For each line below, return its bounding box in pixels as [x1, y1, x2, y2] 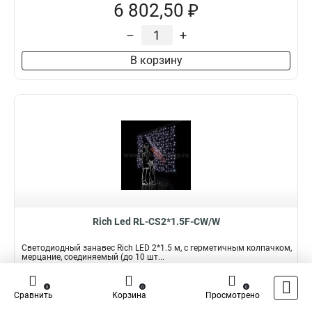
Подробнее [22, 276, 72, 287]
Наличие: [22, 293, 67, 304]
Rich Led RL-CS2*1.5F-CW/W [92, 216, 220, 227]
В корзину [130, 54, 182, 67]
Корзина [112, 290, 146, 300]
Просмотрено [205, 290, 260, 300]
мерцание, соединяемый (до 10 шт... [22, 252, 164, 262]
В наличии [67, 295, 108, 304]
